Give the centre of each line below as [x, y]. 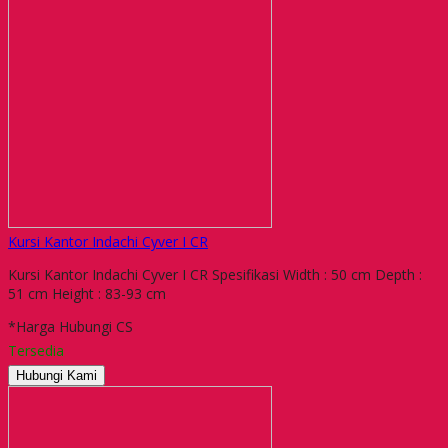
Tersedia [36, 350]
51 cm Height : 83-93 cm [87, 293]
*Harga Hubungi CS [70, 326]
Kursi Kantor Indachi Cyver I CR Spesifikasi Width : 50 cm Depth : [215, 274]
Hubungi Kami [56, 375]
